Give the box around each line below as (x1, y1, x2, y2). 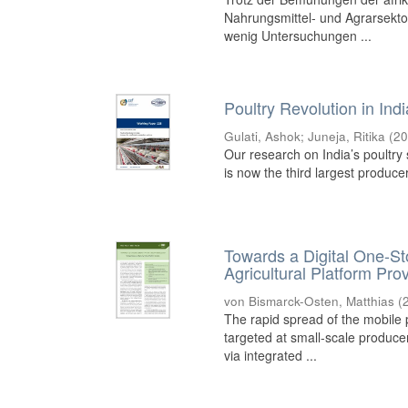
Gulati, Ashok (224, 127, 301, 145)
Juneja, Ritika (308, 127, 386, 145)
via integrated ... (224, 346, 318, 365)
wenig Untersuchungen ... (224, 26, 372, 45)
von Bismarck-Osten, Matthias (224, 292, 395, 311)
